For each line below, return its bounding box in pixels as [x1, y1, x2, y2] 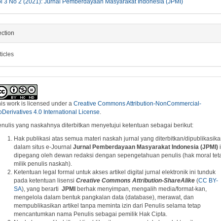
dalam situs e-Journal [13, 144, 73, 150]
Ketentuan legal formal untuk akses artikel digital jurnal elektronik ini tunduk [13, 169, 216, 176]
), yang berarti [21, 185, 62, 192]
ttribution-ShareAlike [136, 177, 195, 184]
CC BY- [198, 177, 218, 184]
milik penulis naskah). [13, 160, 72, 167]
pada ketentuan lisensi [13, 177, 76, 184]
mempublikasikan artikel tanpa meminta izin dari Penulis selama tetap [13, 202, 201, 209]
